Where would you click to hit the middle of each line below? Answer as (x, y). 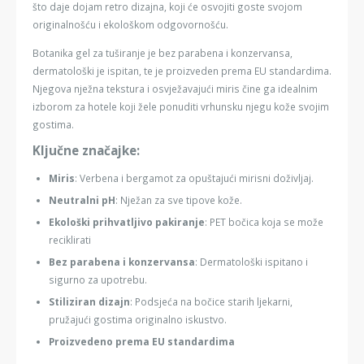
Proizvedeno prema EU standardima (142, 342)
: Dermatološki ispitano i (251, 262)
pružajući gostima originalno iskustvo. (138, 320)
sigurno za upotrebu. (98, 280)
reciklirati (70, 240)
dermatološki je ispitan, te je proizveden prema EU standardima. (182, 71)
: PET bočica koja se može (264, 222)
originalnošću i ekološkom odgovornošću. (130, 25)
